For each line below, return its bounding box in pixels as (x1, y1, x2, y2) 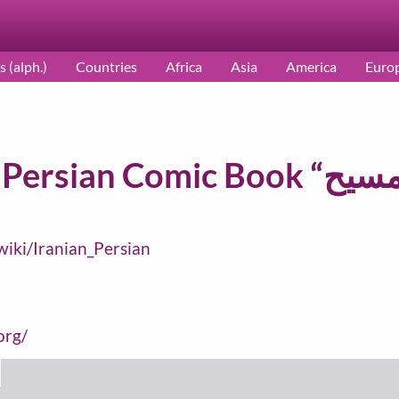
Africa (166, 58, 202, 75)
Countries (76, 58, 137, 75)
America (286, 58, 337, 75)
